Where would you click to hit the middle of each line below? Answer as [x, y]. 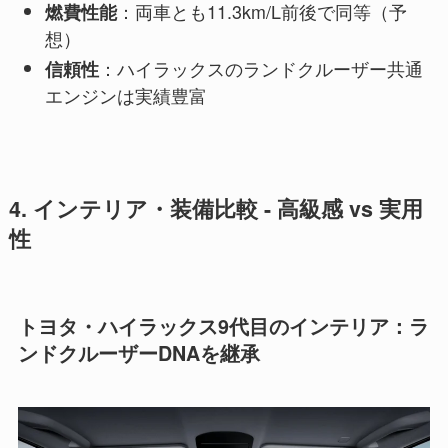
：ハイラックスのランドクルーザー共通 [260, 68]
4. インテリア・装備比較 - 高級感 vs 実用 [215, 209]
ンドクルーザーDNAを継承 [138, 353]
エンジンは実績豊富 [125, 95]
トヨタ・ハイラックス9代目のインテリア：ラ [223, 326]
